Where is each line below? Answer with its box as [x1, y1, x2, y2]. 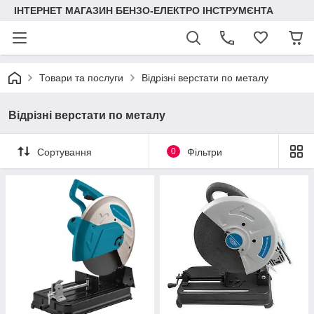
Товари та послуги [39, 72, 123, 83]
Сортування [37, 146, 92, 158]
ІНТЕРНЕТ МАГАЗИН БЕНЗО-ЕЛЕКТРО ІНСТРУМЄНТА [14, 5, 273, 16]
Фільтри [186, 146, 222, 158]
